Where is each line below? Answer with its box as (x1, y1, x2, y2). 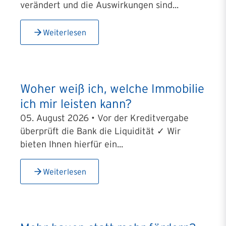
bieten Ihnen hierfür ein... (20, 139, 123, 149)
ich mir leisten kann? (20, 97, 132, 110)
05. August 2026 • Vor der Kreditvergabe (20, 113, 189, 123)
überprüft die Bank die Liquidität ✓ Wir (20, 126, 181, 136)
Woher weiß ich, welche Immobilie (20, 82, 204, 95)
